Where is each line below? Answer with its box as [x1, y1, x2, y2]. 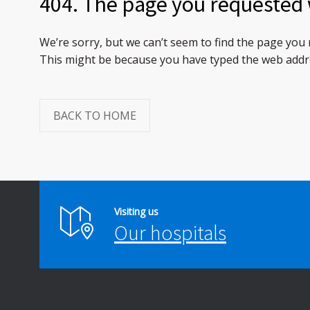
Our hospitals [114, 219, 226, 246]
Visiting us [114, 205, 158, 219]
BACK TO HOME [53, 108, 136, 124]
